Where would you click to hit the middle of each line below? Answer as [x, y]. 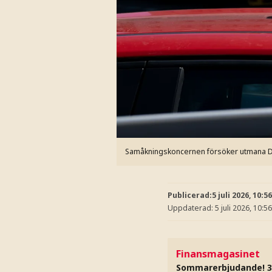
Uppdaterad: [191, 208]
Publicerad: [190, 195]
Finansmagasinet [218, 253]
